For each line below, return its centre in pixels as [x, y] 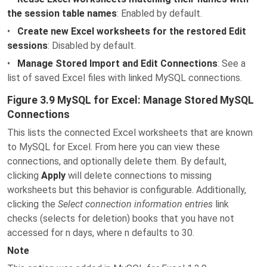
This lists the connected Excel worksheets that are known [130, 133]
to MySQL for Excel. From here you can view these [114, 147]
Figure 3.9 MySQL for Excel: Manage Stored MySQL [131, 100]
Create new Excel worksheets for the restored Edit [132, 31]
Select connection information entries [135, 204]
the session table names [62, 13]
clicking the [32, 204]
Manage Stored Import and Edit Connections [117, 63]
